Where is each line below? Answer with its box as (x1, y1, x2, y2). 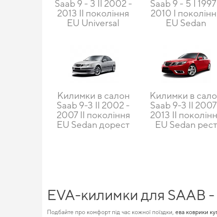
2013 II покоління (57, 7, 130, 18)
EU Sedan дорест (57, 119, 130, 130)
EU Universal (67, 17, 120, 28)
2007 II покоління (56, 109, 130, 120)
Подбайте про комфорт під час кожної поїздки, (47, 208, 175, 216)
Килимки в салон (57, 90, 130, 101)
